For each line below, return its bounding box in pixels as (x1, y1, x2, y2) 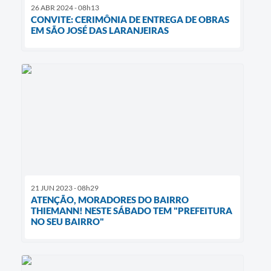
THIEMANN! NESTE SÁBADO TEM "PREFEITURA (31, 205, 232, 217)
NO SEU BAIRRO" (31, 216, 104, 227)
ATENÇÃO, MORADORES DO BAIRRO (31, 194, 189, 206)
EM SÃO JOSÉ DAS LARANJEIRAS (31, 25, 169, 36)
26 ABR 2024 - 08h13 (31, 3, 99, 13)
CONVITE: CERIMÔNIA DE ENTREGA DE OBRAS (31, 14, 229, 25)
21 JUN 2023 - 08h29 (31, 183, 99, 193)
